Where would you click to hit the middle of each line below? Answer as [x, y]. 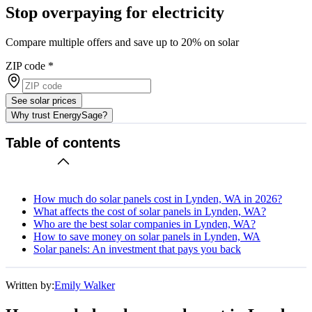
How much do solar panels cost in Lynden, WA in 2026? [158, 198]
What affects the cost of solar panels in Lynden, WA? [150, 211]
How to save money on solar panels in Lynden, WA [147, 236]
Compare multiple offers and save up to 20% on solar [122, 42]
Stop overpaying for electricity [115, 12]
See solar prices [44, 100]
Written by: [30, 285]
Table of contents [63, 143]
